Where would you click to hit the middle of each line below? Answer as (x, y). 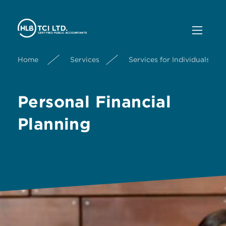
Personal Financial (95, 102)
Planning (54, 124)
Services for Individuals (169, 59)
